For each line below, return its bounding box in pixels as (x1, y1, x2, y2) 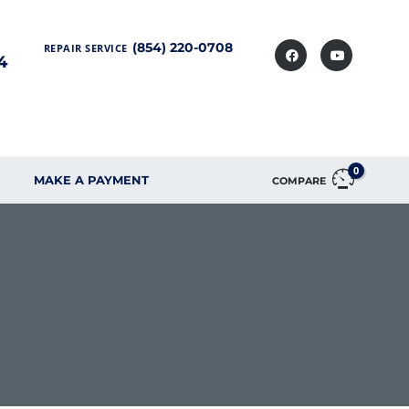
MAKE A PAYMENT (34, 173, 149, 188)
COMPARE (272, 174, 326, 188)
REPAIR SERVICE (43, 41, 131, 55)
